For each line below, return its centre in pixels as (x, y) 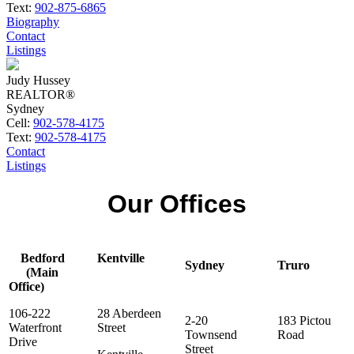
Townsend (211, 334)
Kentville (129, 258)
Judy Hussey (38, 80)
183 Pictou (304, 320)
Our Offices (177, 204)
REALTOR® (41, 94)
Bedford (42, 258)
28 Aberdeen (129, 313)
